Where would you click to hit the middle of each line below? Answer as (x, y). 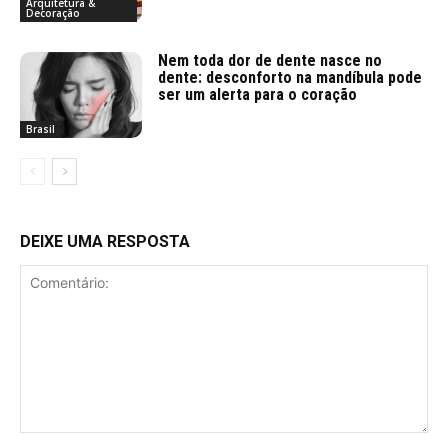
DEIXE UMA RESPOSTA (105, 241)
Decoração (53, 13)
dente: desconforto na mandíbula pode (290, 78)
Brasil (40, 128)
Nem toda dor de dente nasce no (270, 61)
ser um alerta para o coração (258, 95)
